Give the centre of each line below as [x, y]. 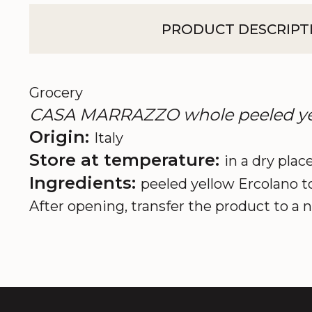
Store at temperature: [127, 160]
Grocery [56, 93]
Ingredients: [85, 183]
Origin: [62, 137]
